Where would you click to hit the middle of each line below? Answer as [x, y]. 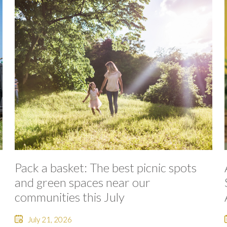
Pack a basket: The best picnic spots [106, 167]
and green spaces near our [83, 182]
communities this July [70, 197]
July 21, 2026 [50, 219]
